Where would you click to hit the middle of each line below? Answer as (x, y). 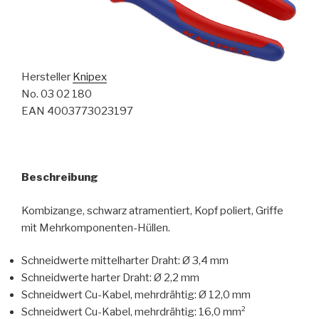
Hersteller (47, 77)
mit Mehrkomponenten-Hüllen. (96, 228)
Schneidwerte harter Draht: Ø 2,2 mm (110, 278)
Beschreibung (60, 178)
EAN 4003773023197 (77, 111)
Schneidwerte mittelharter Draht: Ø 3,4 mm (125, 261)
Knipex (90, 77)
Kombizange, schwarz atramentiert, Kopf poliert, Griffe (152, 210)
